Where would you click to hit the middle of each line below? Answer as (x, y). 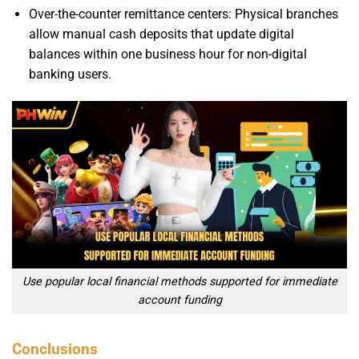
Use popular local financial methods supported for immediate (179, 282)
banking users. (70, 74)
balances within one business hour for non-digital (167, 54)
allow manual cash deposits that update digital (161, 34)
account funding (179, 301)
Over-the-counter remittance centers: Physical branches (183, 14)
